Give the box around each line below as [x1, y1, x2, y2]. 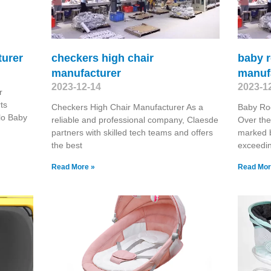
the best [51, 140, 82, 150]
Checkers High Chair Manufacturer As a [51, 102, 203, 112]
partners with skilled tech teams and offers [51, 127, 213, 137]
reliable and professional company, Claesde [51, 114, 218, 125]
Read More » [51, 162, 95, 171]
